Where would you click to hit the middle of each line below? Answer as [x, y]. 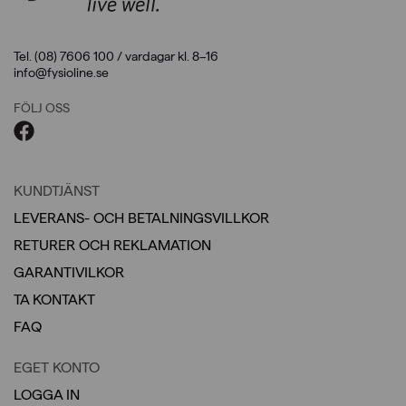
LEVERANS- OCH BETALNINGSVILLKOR [141, 217]
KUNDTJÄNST [57, 190]
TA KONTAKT [54, 299]
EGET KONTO [57, 367]
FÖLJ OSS [42, 107]
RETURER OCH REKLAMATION [112, 245]
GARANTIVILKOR [69, 272]
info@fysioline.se [61, 72]
